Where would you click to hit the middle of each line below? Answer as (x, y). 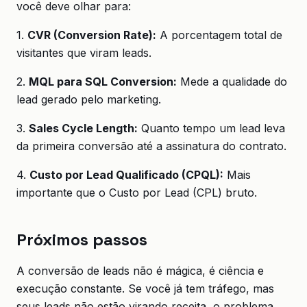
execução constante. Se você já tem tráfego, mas (145, 288)
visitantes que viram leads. (84, 53)
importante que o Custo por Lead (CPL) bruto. (137, 193)
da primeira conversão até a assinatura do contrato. (151, 146)
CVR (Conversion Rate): (92, 35)
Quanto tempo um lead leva (211, 128)
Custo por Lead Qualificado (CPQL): (126, 175)
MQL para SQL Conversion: (103, 82)
